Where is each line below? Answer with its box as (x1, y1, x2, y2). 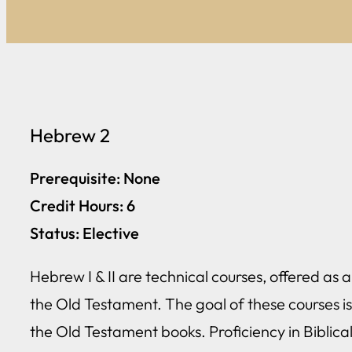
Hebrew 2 (30, 123, 110, 148)
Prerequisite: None (30, 168, 160, 189)
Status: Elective (30, 223, 139, 244)
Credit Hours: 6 (30, 196, 135, 216)
